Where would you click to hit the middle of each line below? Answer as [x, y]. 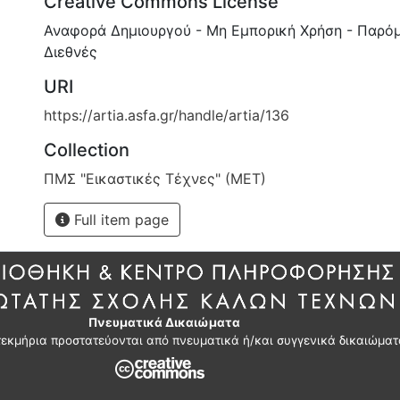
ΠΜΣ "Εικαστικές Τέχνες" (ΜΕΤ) [155, 178]
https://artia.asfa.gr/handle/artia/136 [167, 115]
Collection [87, 150]
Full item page [119, 219]
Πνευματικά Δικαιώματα [164, 322]
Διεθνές [71, 51]
